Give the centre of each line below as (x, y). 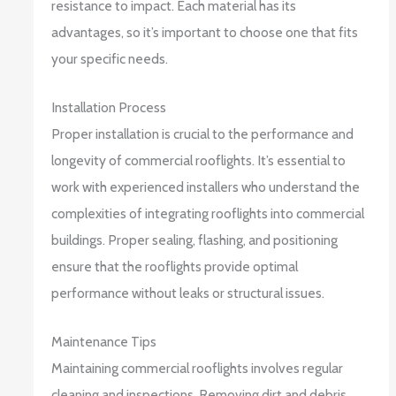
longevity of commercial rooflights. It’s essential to (199, 160)
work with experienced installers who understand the (206, 187)
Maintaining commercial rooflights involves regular (198, 368)
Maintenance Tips (104, 341)
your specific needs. (110, 58)
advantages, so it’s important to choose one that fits (205, 32)
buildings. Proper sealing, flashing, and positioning (195, 240)
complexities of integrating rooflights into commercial (208, 213)
